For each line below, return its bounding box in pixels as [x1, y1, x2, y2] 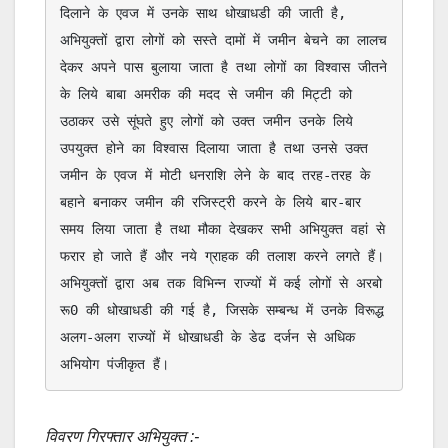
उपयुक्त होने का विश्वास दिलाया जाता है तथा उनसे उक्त [60, 140, 368, 157]
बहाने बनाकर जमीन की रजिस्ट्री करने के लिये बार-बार [60, 194, 361, 211]
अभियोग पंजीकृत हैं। [60, 356, 177, 373]
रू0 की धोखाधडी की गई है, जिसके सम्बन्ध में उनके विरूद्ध [60, 302, 384, 319]
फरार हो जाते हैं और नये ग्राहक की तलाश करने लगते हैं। [60, 248, 384, 265]
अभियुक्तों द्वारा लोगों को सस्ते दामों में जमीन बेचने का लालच [60, 32, 387, 49]
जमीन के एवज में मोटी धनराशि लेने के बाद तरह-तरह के [60, 167, 370, 184]
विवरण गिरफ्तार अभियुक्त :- [45, 427, 199, 445]
